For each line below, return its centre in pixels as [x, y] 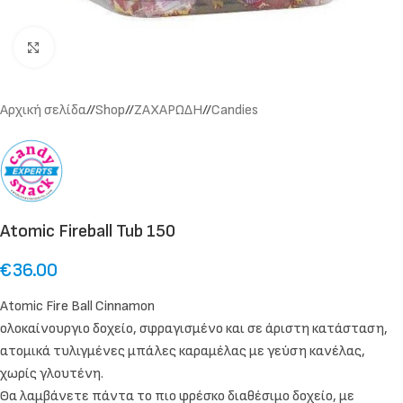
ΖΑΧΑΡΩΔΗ [168, 110]
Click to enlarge [96, 47]
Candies [235, 110]
